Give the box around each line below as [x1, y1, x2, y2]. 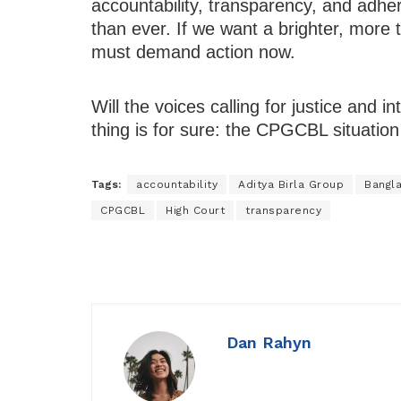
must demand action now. [91, 42, 295, 63]
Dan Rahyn [226, 333, 311, 353]
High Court [166, 204, 225, 218]
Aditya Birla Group [238, 178, 344, 192]
